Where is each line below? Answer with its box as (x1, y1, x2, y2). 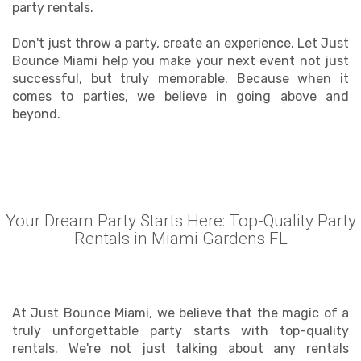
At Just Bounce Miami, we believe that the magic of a (12, 305, 349, 321)
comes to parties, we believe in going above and (12, 89, 349, 104)
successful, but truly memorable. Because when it (12, 71, 349, 86)
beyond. (12, 106, 60, 122)
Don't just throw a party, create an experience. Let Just (12, 35, 349, 51)
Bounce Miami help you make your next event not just (12, 53, 349, 68)
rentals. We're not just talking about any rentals (12, 341, 349, 356)
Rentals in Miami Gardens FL (73, 229, 288, 248)
